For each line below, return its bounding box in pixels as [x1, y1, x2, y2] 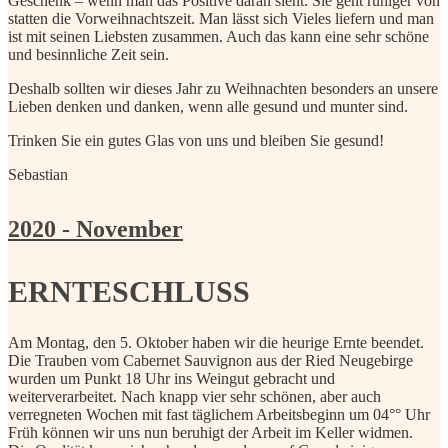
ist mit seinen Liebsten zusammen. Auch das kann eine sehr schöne [8, 28, 429, 46]
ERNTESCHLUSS [8, 275, 250, 309]
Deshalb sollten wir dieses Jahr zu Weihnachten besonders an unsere [8, 80, 438, 98]
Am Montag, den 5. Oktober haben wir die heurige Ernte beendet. [8, 333, 424, 351]
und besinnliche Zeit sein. [8, 46, 169, 64]
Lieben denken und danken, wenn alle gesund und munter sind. [8, 98, 408, 116]
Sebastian [8, 166, 68, 184]
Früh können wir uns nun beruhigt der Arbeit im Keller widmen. [8, 423, 413, 441]
